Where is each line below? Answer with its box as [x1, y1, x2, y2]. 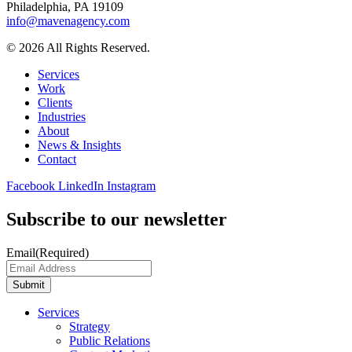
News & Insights [38, 137, 121, 152]
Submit [13, 278, 45, 291]
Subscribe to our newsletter [6, 208, 227, 229]
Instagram [107, 178, 156, 192]
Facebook [6, 178, 55, 192]
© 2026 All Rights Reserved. [6, 40, 150, 54]
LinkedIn [58, 178, 104, 192]
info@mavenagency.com [6, 13, 130, 27]
